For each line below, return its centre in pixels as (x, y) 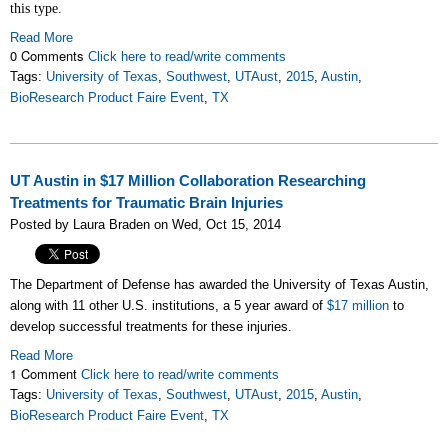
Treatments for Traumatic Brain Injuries (146, 203)
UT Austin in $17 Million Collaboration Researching (188, 181)
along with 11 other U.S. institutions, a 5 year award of (168, 305)
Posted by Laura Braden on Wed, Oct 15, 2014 (145, 224)
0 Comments (49, 55)
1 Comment (45, 373)
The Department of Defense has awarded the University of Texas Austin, (219, 284)
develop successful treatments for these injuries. (151, 326)
